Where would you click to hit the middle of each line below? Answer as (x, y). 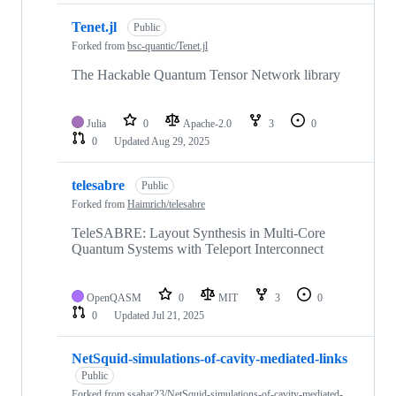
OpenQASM (114, 297)
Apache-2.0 (209, 123)
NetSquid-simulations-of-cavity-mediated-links (209, 358)
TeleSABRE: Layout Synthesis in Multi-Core (198, 232)
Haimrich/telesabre (166, 204)
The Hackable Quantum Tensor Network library (206, 74)
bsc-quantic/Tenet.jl (168, 46)
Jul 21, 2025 (178, 315)
